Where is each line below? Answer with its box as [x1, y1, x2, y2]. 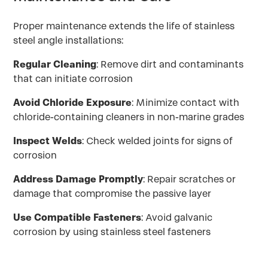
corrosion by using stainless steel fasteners [13, 226, 211, 238]
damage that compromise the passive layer [13, 187, 212, 200]
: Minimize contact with [132, 96, 240, 109]
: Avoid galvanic [141, 211, 213, 224]
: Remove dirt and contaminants [96, 58, 244, 71]
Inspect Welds [13, 135, 83, 147]
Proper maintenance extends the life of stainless [13, 20, 235, 32]
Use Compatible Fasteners [13, 211, 142, 224]
